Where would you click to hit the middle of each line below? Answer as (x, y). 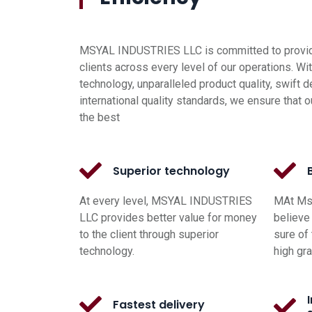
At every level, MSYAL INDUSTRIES (166, 201)
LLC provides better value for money (168, 218)
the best (100, 118)
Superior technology (171, 171)
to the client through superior (149, 235)
